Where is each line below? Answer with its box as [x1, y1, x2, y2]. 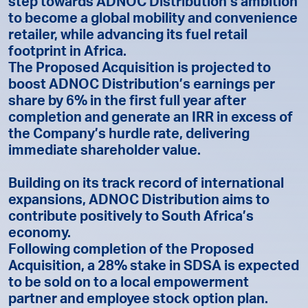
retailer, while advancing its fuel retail [8, 30, 247, 43]
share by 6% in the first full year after [8, 96, 246, 109]
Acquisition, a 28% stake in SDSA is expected [8, 261, 299, 274]
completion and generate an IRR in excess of [8, 112, 293, 126]
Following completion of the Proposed [8, 244, 254, 258]
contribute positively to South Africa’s [8, 211, 254, 225]
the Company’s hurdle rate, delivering [8, 129, 250, 142]
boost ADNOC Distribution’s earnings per [8, 79, 275, 93]
